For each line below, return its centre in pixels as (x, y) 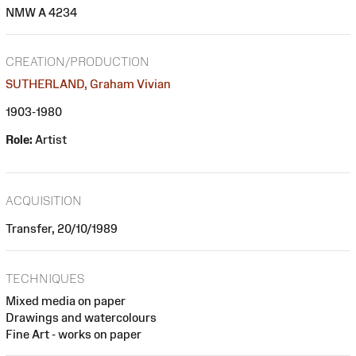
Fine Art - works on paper (74, 334)
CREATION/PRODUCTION (77, 62)
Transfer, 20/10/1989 (62, 228)
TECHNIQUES (45, 278)
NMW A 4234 (41, 12)
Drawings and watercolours (81, 317)
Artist (50, 140)
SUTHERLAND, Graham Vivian (88, 84)
